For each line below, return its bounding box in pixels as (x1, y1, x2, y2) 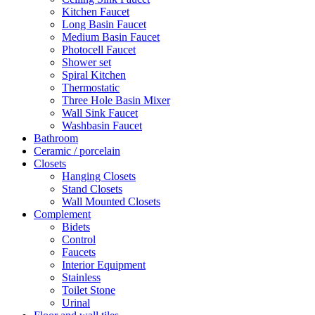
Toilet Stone (62, 283, 115, 296)
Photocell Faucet (62, 43, 136, 56)
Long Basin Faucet (62, 18, 146, 30)
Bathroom (34, 131, 78, 144)
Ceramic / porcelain (34, 144, 120, 157)
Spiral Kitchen (62, 68, 126, 81)
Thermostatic (62, 81, 120, 94)
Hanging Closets (62, 169, 136, 182)
